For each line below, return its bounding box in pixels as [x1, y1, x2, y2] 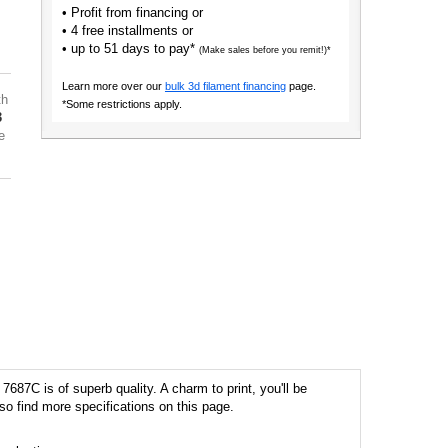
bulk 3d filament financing [164, 80, 286, 92]
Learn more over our [61, 80, 162, 92]
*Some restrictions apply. [61, 98, 182, 110]
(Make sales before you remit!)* [198, 45, 331, 55]
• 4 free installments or [61, 23, 193, 38]
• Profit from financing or [61, 5, 203, 20]
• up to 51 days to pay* [61, 41, 199, 56]
